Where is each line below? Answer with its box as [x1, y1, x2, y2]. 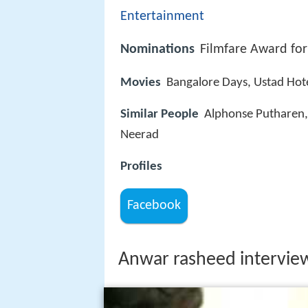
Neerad [120, 128, 159, 142]
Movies [120, 76, 161, 89]
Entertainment [120, 10, 204, 24]
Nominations [120, 43, 195, 57]
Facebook [127, 199, 181, 213]
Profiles [120, 159, 162, 173]
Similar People [120, 107, 199, 121]
